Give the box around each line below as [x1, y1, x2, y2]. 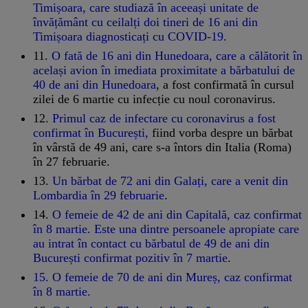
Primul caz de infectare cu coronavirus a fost [52, 111, 276, 125]
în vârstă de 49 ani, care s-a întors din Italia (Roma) [33, 140, 291, 154]
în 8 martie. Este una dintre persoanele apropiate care [33, 221, 299, 236]
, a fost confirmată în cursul [156, 77, 294, 91]
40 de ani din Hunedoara [33, 77, 156, 91]
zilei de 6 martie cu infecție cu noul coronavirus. [33, 91, 276, 106]
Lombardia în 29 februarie [33, 188, 164, 202]
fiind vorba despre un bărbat [148, 125, 293, 140]
